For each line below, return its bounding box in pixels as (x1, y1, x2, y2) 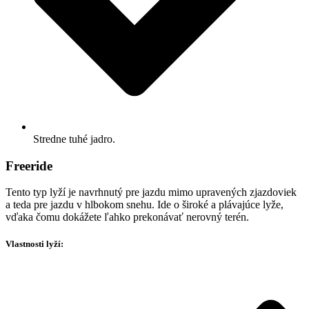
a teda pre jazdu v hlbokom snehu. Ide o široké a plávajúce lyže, (6, 199, 283, 211)
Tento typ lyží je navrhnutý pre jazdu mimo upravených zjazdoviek (6, 186, 297, 199)
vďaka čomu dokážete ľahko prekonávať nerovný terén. (6, 211, 249, 223)
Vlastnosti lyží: (6, 239, 63, 250)
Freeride (6, 158, 52, 173)
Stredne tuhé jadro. (33, 132, 115, 145)
